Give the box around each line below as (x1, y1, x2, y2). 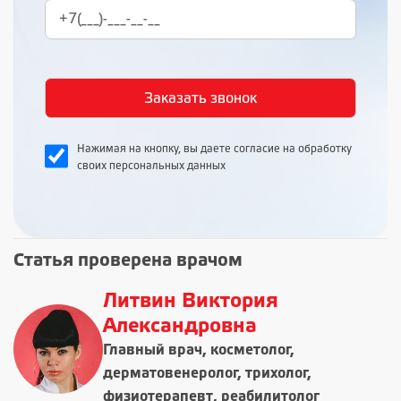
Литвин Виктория (103, 293, 278, 311)
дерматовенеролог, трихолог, (103, 367, 311, 380)
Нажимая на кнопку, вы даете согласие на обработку (77, 144, 352, 154)
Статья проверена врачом (13, 253, 243, 269)
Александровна (103, 318, 257, 336)
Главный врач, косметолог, (103, 344, 294, 357)
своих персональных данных (77, 161, 226, 171)
